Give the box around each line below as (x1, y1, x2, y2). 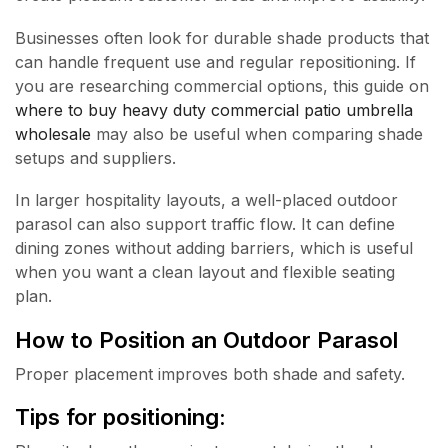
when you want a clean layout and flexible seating (15, 262, 395, 283)
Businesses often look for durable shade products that (15, 27, 429, 48)
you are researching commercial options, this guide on (15, 75, 429, 96)
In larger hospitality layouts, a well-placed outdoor (15, 190, 398, 211)
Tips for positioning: (15, 403, 226, 431)
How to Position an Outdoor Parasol (15, 325, 398, 353)
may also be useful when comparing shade (91, 123, 423, 144)
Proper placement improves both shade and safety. (15, 363, 405, 384)
